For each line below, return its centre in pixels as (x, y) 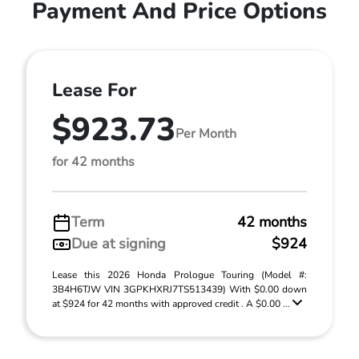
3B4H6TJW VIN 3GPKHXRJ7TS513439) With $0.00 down (179, 289)
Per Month (206, 133)
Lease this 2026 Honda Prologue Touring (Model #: (179, 275)
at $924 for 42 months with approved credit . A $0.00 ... (172, 304)
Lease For (94, 90)
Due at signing (119, 244)
